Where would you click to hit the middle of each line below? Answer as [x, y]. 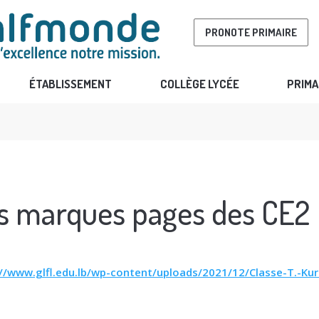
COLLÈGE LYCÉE [199, 84]
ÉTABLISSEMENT [71, 84]
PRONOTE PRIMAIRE [251, 32]
